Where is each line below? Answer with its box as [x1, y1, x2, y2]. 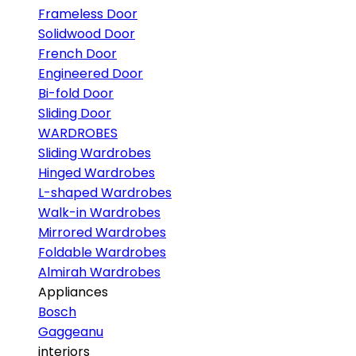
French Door [38, 44, 117, 63]
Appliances [38, 283, 108, 301]
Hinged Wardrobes [38, 164, 155, 182]
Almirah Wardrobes [38, 263, 161, 281]
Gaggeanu [38, 323, 103, 341]
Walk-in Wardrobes [38, 203, 161, 222]
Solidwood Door [38, 25, 135, 43]
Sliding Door [38, 104, 111, 122]
